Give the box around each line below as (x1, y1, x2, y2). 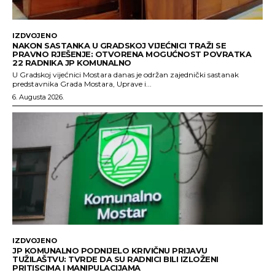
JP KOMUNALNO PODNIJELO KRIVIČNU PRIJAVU (12, 246, 207, 256)
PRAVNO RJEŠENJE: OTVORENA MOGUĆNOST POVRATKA (12, 48, 251, 59)
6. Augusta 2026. (12, 92, 64, 101)
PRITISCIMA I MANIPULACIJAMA (12, 263, 141, 273)
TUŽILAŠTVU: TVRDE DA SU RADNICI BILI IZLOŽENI (12, 254, 219, 265)
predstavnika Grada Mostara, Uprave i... (12, 79, 152, 88)
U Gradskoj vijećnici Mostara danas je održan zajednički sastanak (12, 69, 239, 79)
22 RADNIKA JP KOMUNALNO (12, 57, 131, 68)
